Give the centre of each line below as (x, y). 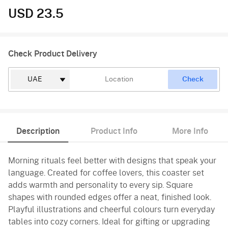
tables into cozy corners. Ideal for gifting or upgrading (109, 222)
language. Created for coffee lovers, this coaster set (106, 173)
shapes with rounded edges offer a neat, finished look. (110, 197)
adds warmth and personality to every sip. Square (101, 185)
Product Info (114, 131)
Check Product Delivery (53, 54)
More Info (190, 131)
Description (38, 131)
